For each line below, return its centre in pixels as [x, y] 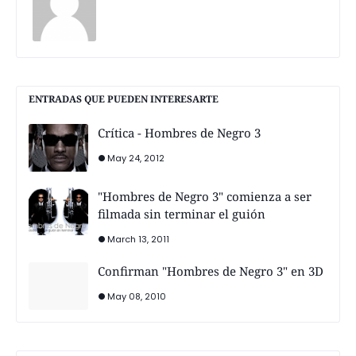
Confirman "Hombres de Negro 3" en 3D [211, 271]
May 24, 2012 [136, 159]
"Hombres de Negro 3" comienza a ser [205, 197]
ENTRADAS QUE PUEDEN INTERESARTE [124, 99]
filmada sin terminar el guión [182, 214]
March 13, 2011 [138, 240]
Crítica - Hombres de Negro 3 [179, 133]
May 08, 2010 [137, 297]
